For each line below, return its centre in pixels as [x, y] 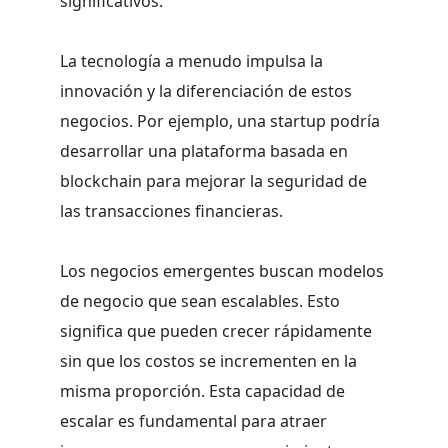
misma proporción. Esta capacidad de [202, 390]
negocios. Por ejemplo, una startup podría [220, 120]
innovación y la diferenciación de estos [206, 90]
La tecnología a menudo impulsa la [191, 60]
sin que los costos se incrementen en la [208, 360]
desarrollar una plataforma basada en [204, 150]
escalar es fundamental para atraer [193, 420]
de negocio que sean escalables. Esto [200, 300]
